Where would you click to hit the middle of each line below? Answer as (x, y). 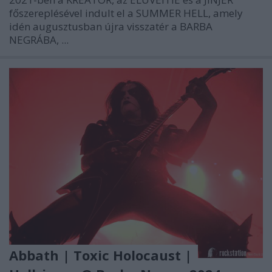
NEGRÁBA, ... (39, 39)
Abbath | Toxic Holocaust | (100, 255)
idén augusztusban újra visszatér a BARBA (111, 26)
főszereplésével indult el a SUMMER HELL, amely (126, 13)
